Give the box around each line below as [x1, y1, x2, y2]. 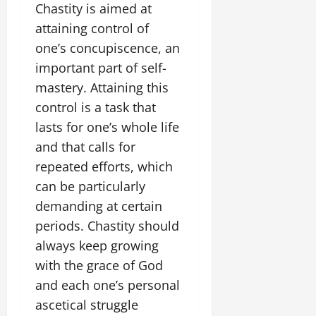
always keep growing [35, 237, 159, 254]
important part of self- [35, 59, 166, 76]
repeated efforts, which [35, 158, 173, 175]
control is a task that [35, 99, 156, 116]
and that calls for [35, 138, 135, 155]
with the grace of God [35, 257, 163, 274]
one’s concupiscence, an [35, 39, 180, 56]
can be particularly [35, 178, 145, 195]
